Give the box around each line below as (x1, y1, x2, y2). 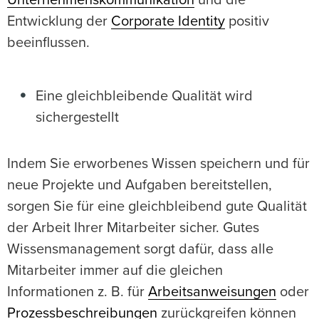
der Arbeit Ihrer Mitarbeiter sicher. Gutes (7, 221, 259, 236)
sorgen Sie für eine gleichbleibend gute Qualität (7, 199, 307, 214)
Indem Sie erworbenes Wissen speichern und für (7, 157, 310, 172)
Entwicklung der (7, 14, 111, 29)
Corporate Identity (111, 14, 225, 29)
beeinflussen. (7, 36, 90, 51)
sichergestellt (36, 110, 119, 125)
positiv (225, 14, 269, 29)
